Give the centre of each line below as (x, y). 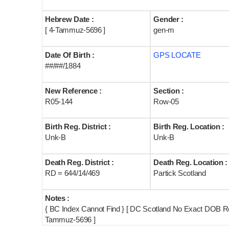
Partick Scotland (180, 173)
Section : (169, 91)
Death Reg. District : (79, 162)
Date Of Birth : (70, 55)
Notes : (58, 198)
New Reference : (73, 91)
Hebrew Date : (70, 19)
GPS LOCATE (177, 55)
